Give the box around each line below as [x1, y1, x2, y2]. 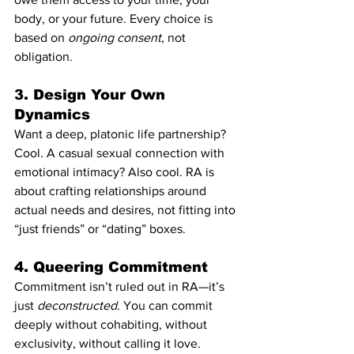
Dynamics [14, 106, 90, 122]
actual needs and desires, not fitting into [14, 202, 239, 217]
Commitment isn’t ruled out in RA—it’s [14, 279, 228, 293]
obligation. [14, 49, 73, 63]
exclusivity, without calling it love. [14, 336, 204, 350]
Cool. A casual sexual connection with [14, 145, 228, 160]
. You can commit [117, 298, 216, 312]
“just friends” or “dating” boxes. [14, 221, 186, 235]
